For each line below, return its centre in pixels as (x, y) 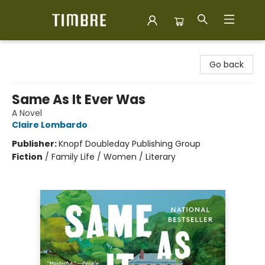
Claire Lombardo (50, 125)
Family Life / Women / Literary (114, 157)
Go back (227, 64)
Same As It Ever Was (79, 100)
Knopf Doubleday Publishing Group (130, 144)
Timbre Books (37, 51)
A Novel (27, 113)
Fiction (27, 157)
